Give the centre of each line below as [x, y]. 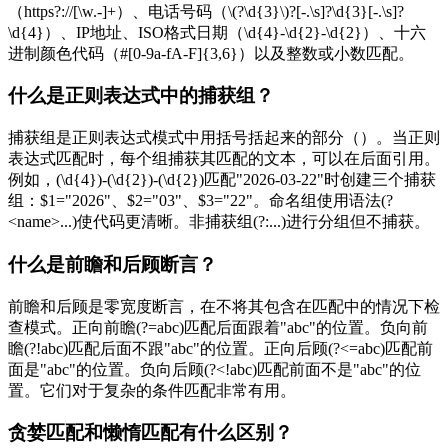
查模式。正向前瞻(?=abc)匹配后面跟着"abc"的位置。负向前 [218, 327]
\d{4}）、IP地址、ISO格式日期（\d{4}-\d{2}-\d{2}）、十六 [217, 32]
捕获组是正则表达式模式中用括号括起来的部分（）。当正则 [224, 138]
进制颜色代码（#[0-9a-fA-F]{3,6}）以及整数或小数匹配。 [211, 53]
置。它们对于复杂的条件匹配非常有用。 [152, 390]
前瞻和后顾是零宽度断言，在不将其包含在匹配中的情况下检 [224, 306]
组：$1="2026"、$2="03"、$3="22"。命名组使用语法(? [200, 201]
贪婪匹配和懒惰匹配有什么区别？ [150, 433]
